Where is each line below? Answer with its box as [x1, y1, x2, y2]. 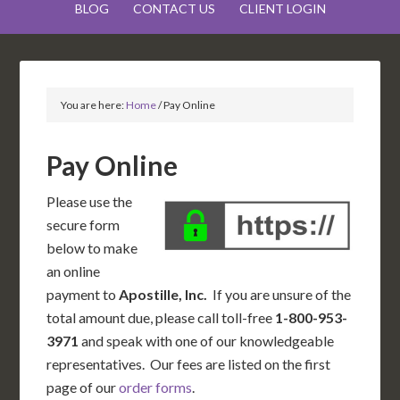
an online [46, 262, 101, 279]
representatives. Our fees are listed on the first [46, 355, 331, 372]
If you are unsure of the [207, 286, 352, 303]
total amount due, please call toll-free [46, 309, 276, 326]
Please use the [46, 193, 133, 210]
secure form [46, 216, 121, 233]
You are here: [61, 98, 127, 112]
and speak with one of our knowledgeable [79, 332, 335, 349]
